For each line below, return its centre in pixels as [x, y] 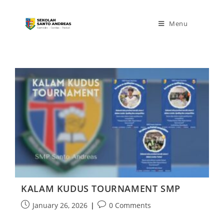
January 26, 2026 [60, 205]
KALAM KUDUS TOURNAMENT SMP [101, 188]
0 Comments [130, 205]
